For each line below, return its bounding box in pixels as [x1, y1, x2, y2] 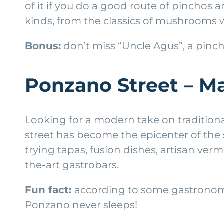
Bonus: [25, 39, 61, 52]
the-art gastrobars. [25, 158, 119, 171]
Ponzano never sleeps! [25, 198, 137, 211]
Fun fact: [25, 183, 74, 196]
